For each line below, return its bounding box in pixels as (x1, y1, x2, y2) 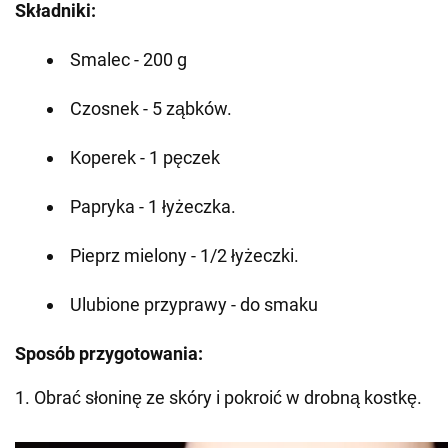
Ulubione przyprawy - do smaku (70, 293, 318, 315)
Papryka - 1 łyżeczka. (70, 195, 236, 217)
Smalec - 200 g (70, 48, 187, 70)
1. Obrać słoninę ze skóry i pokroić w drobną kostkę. (15, 386, 422, 408)
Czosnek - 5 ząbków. (70, 97, 232, 119)
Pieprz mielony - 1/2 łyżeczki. (70, 244, 299, 266)
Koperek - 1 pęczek (70, 146, 220, 168)
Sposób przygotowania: (15, 342, 203, 364)
